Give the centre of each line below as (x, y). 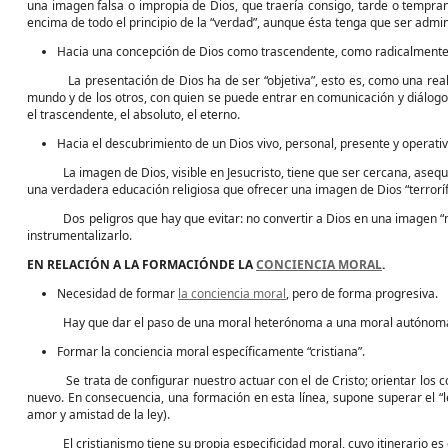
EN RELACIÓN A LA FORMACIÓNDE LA (141, 264)
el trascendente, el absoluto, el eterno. (133, 114)
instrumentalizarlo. (79, 235)
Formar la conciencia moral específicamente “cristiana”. (211, 351)
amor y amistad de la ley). (98, 414)
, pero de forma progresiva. (362, 293)
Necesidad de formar (117, 293)
